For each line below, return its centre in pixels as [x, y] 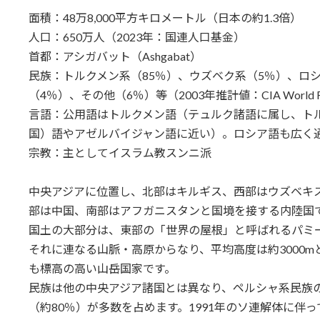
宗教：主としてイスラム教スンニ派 [120, 153]
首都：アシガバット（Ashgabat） [115, 56]
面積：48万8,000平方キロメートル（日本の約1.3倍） [165, 18]
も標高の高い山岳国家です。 [102, 269]
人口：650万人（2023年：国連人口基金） [136, 37]
